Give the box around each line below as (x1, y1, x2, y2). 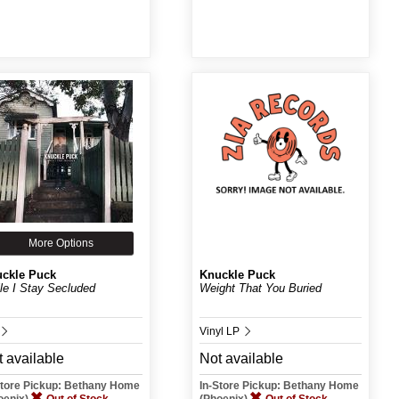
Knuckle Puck (199, 268, 275, 281)
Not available (199, 351, 283, 366)
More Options (28, 237, 94, 249)
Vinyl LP (199, 325, 242, 338)
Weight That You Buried (199, 281, 322, 295)
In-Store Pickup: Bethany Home (199, 379, 359, 392)
